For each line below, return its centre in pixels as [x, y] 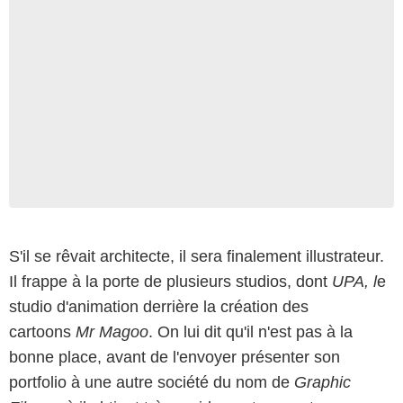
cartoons [42, 331]
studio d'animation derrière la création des [159, 306]
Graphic [322, 382]
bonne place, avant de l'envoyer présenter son [175, 357]
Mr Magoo [112, 331]
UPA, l [354, 281]
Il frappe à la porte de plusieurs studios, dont [170, 281]
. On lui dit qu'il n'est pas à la [251, 331]
